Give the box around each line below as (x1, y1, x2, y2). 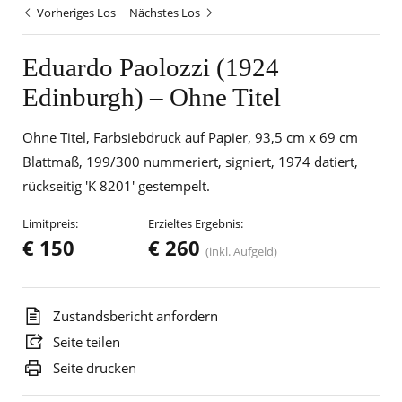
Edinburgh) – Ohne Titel (22, 83, 281, 111)
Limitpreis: (22, 215, 78, 232)
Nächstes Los (129, 4, 203, 21)
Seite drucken (49, 359, 136, 377)
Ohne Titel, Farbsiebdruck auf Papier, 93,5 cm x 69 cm (22, 128, 358, 146)
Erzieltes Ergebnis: (148, 215, 243, 232)
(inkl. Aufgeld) (205, 243, 277, 259)
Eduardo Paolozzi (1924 (22, 53, 279, 82)
